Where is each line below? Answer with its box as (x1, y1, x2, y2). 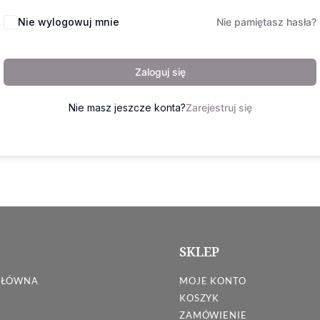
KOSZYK (179, 291, 220, 304)
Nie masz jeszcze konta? (68, 101, 186, 114)
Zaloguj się (134, 65, 186, 78)
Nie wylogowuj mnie (18, 15, 119, 28)
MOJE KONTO (179, 274, 246, 286)
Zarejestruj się (185, 101, 252, 114)
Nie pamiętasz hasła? (216, 15, 316, 28)
